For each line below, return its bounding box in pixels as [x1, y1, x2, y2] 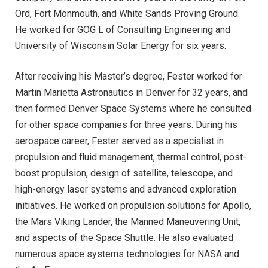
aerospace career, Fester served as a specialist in [15, 135, 224, 147]
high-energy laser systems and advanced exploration [15, 183, 236, 195]
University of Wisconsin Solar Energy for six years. [15, 39, 226, 51]
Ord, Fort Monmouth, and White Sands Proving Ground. [15, 7, 240, 19]
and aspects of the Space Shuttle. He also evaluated [15, 232, 233, 243]
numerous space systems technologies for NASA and [15, 248, 239, 260]
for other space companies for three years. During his [15, 118, 237, 130]
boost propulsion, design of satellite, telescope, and [15, 167, 233, 179]
